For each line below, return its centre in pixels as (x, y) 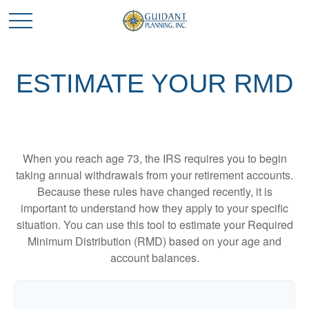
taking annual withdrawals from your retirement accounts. (154, 175)
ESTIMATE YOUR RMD (154, 83)
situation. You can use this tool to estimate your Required (154, 225)
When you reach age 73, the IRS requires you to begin (154, 158)
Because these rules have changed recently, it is (154, 191)
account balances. (154, 258)
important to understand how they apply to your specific (154, 208)
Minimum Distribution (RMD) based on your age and (154, 241)
